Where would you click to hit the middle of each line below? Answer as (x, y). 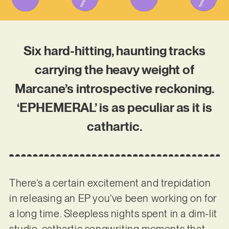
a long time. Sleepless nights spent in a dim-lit (113, 213)
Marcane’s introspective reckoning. (114, 89)
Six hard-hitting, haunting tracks (114, 51)
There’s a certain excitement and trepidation (110, 183)
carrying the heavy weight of (114, 70)
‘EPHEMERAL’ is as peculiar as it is (114, 108)
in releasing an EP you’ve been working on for (113, 198)
